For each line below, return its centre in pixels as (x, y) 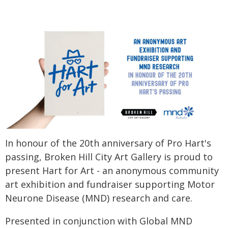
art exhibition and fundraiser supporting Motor (110, 184)
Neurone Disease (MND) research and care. (99, 198)
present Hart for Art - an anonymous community (112, 171)
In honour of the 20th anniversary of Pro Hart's (108, 143)
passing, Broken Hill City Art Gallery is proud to (109, 157)
